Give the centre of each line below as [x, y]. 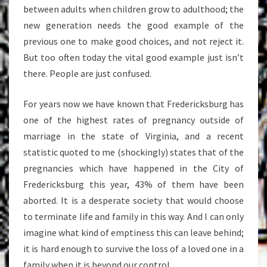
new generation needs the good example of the [133, 25]
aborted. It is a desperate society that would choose [133, 200]
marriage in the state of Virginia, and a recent [133, 136]
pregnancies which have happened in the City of [133, 168]
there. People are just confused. [87, 73]
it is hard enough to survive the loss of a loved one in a [133, 249]
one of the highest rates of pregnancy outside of [133, 120]
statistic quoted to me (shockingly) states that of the [133, 152]
